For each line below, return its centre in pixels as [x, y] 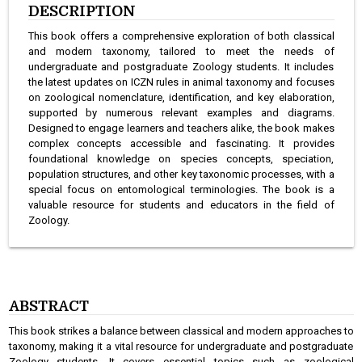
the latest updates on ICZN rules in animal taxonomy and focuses [181, 82]
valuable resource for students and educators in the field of [181, 205]
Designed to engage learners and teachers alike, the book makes [181, 128]
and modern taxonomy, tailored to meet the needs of [181, 52]
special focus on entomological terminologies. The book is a [181, 190]
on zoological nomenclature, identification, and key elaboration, [181, 98]
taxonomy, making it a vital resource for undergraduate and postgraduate [181, 347]
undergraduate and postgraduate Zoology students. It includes [181, 67]
